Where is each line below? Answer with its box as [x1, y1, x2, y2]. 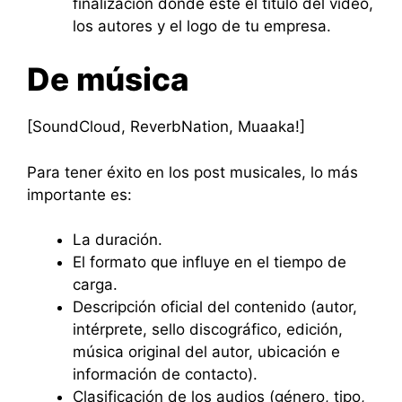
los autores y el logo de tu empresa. [73, 16, 331, 35]
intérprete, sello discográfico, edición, [73, 320, 343, 338]
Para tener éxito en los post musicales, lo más [27, 162, 358, 181]
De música [27, 60, 189, 98]
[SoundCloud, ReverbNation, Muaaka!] [27, 118, 305, 135]
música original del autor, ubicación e [73, 343, 340, 361]
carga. [73, 275, 118, 293]
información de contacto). [73, 365, 258, 383]
